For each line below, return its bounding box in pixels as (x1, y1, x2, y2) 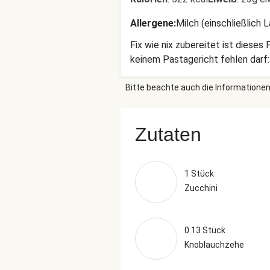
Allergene (130, 17, 174, 29)
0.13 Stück (184, 225, 225, 235)
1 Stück (184, 169, 214, 178)
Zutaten (135, 124, 201, 145)
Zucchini (184, 183, 218, 193)
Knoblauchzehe (184, 240, 244, 250)
